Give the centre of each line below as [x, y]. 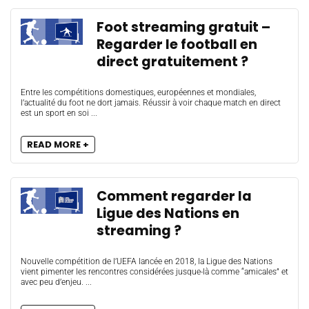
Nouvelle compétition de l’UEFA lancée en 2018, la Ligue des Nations [147, 261]
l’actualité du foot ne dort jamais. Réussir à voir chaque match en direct [151, 103]
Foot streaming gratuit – [183, 27]
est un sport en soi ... [59, 113]
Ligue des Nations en [168, 213]
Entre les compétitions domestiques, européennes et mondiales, [138, 92]
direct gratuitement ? [172, 62]
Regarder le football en [177, 44]
